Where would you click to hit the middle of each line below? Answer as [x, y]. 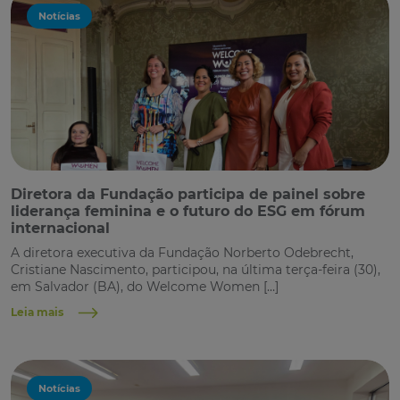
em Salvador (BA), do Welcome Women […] [145, 286]
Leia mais [37, 312]
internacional [60, 228]
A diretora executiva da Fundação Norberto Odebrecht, [182, 252]
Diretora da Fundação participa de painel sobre [188, 194]
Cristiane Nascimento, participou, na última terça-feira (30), [196, 269]
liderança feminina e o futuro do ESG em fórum [188, 211]
